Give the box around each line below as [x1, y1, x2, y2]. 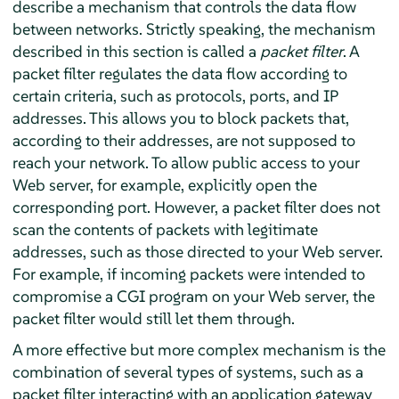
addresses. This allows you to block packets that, [12, 107, 349, 128]
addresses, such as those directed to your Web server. [12, 240, 383, 262]
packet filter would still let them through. [12, 307, 295, 329]
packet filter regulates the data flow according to [12, 62, 347, 84]
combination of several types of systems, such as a [12, 361, 363, 382]
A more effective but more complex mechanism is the [12, 338, 386, 360]
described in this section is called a [12, 40, 260, 61]
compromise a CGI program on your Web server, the [12, 285, 375, 306]
